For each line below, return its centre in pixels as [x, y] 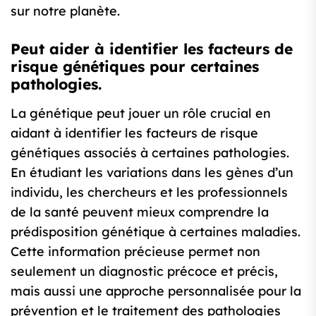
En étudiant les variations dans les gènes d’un [152, 173]
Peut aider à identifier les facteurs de [152, 49]
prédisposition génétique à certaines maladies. [156, 232]
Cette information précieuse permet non [135, 252]
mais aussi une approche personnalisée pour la [156, 291]
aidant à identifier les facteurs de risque [134, 133]
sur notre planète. [65, 11]
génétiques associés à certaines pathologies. [150, 153]
